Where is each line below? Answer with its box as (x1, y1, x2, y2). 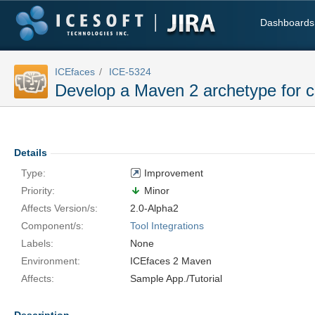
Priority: (21, 185, 55, 196)
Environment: (21, 255, 80, 266)
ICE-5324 (109, 66, 151, 77)
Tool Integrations (130, 220, 204, 231)
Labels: (21, 238, 53, 249)
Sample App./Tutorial (130, 273, 222, 284)
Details (14, 147, 47, 158)
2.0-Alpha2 (130, 202, 179, 214)
